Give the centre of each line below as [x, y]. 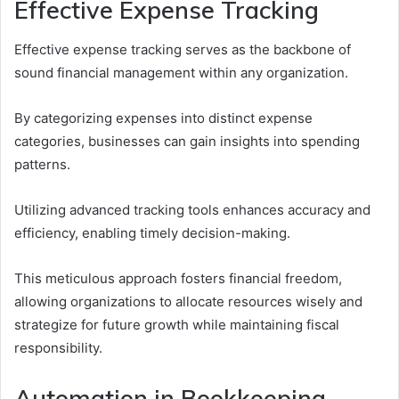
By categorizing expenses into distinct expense [163, 118]
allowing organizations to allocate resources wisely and [188, 302]
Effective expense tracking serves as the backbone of [183, 50]
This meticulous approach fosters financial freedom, [178, 279]
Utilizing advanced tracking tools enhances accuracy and [192, 210]
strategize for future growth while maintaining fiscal [177, 325]
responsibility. [58, 348]
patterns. [42, 165]
